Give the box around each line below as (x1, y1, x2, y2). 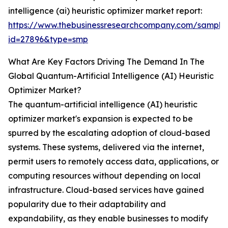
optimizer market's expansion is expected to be (8, 113, 193, 124)
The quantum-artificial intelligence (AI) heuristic (8, 99, 197, 110)
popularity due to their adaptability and (8, 199, 166, 210)
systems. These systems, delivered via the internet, (8, 142, 204, 153)
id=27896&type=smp (8, 34, 88, 45)
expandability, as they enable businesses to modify (8, 213, 208, 224)
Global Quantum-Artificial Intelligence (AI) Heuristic (8, 71, 214, 81)
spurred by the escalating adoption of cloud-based (8, 128, 210, 138)
